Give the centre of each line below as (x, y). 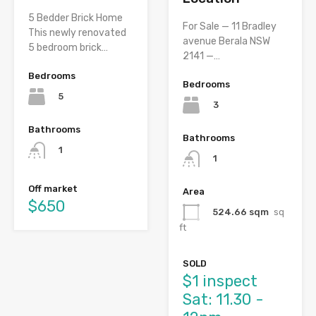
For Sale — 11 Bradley (230, 26)
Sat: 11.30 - (223, 300)
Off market (53, 189)
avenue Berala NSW (226, 41)
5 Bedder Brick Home (75, 18)
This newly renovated (77, 32)
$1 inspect (220, 281)
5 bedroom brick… (68, 47)
